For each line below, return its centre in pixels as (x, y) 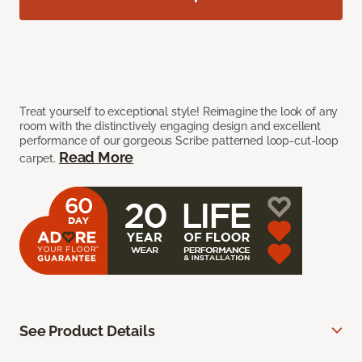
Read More (96, 158)
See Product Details (87, 331)
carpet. (39, 159)
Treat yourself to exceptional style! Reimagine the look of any (179, 112)
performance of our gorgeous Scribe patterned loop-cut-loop (179, 141)
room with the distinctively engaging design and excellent (170, 126)
